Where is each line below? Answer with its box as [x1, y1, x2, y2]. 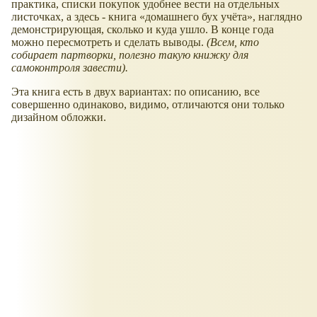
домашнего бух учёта [145, 11, 247, 23]
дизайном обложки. [11, 111, 106, 124]
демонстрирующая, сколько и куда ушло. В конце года [11, 23, 274, 36]
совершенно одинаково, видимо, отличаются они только [11, 98, 284, 111]
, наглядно [253, 11, 302, 23]
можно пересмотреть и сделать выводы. [11, 36, 204, 49]
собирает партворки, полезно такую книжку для [11, 49, 248, 62]
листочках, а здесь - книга [11, 11, 139, 23]
